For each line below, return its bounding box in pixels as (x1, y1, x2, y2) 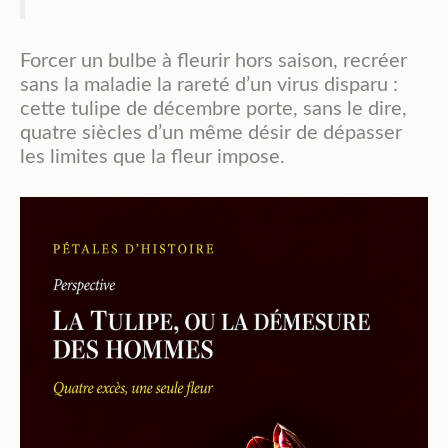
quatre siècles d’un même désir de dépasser (20, 123, 402, 144)
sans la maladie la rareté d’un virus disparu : (20, 75, 398, 96)
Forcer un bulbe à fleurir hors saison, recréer (20, 51, 407, 72)
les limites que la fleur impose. (20, 147, 285, 168)
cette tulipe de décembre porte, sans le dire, (20, 99, 407, 120)
